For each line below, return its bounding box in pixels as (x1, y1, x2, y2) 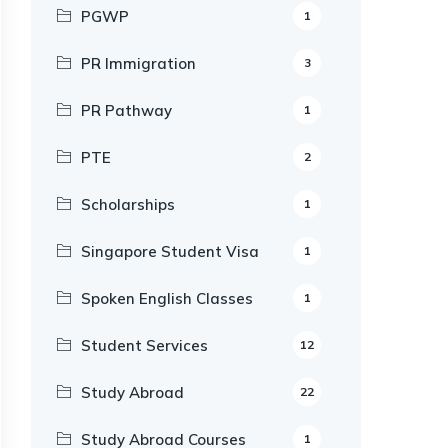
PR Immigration (81, 54, 196, 73)
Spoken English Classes (81, 289, 253, 308)
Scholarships (81, 195, 175, 214)
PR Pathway (81, 101, 172, 120)
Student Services (81, 336, 208, 355)
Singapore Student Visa (81, 242, 259, 261)
